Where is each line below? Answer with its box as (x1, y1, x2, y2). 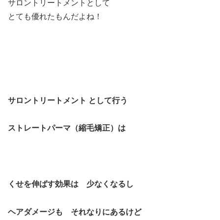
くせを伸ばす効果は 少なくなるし (8, 180, 134, 189)
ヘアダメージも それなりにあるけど (8, 207, 141, 216)
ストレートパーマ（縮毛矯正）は (8, 124, 126, 133)
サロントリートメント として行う (8, 96, 128, 105)
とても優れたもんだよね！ (8, 12, 102, 21)
